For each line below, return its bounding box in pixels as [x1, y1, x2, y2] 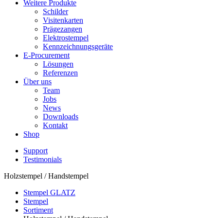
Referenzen [43, 69, 78, 77]
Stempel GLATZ [23, 188, 75, 197]
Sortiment [23, 206, 53, 215]
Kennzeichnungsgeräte [43, 42, 113, 51]
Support [23, 146, 48, 155]
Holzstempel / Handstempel [4, 172, 89, 181]
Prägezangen [43, 25, 82, 34]
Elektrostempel [43, 34, 89, 42]
